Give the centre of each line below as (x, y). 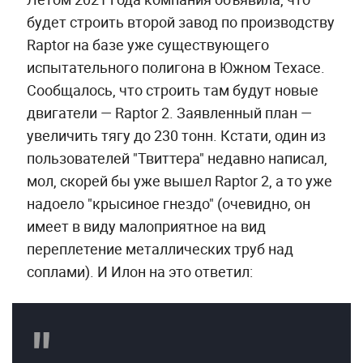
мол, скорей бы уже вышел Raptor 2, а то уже (179, 181)
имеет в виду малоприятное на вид (146, 226)
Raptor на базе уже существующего (147, 45)
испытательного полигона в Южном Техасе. (175, 68)
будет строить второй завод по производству (180, 22)
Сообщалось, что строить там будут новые (172, 90)
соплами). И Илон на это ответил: (139, 272)
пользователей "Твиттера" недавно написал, (177, 158)
